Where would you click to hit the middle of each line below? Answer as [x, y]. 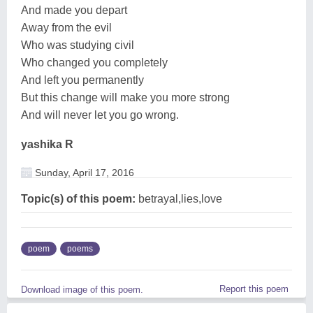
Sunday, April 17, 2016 [83, 172]
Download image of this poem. [82, 289]
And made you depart [74, 10]
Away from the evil [66, 27]
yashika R [47, 144]
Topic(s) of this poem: [78, 198]
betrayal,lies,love [179, 198]
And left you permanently [82, 80]
